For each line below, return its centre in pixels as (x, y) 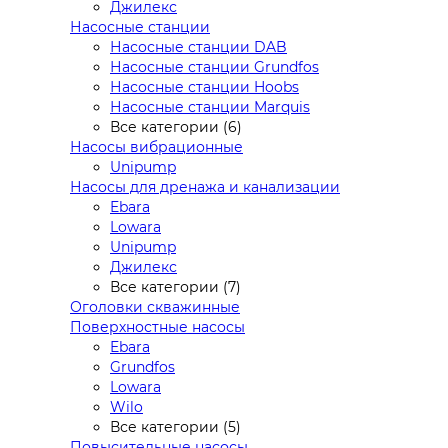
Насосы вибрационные (156, 147)
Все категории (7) (175, 287)
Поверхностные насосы (157, 327)
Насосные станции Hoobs (204, 87)
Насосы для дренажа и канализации (205, 187)
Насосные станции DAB (198, 47)
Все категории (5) (175, 427)
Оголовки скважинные (155, 307)
